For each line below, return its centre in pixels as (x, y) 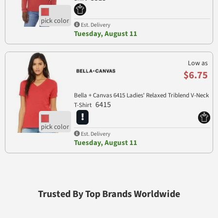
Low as (198, 63)
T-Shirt (83, 105)
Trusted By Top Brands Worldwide (109, 194)
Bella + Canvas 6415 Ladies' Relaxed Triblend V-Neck (141, 95)
